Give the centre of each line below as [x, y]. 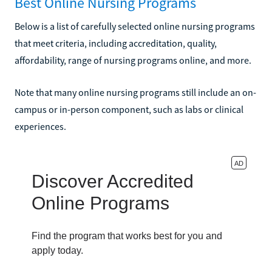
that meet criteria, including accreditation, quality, [116, 43]
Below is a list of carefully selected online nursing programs [135, 26]
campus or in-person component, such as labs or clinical [129, 109]
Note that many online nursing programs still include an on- [135, 92]
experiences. [40, 126]
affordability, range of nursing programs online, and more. [133, 60]
